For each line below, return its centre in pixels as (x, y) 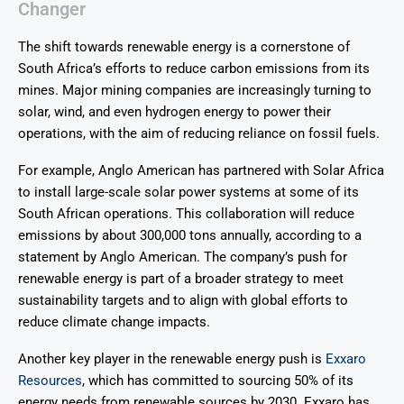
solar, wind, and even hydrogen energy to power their (174, 112)
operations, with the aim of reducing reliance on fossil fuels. (199, 134)
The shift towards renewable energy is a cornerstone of (184, 47)
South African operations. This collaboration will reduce (186, 214)
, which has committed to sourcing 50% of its (218, 381)
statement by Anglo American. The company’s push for (183, 257)
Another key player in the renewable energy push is (172, 359)
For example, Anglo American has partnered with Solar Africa (201, 171)
